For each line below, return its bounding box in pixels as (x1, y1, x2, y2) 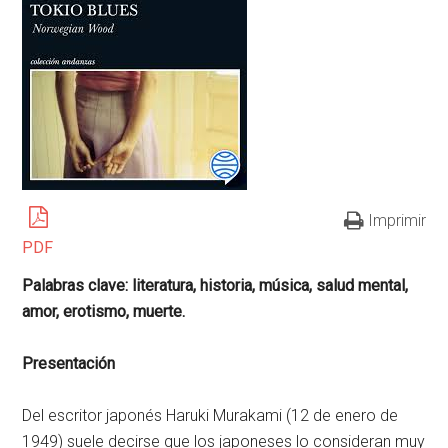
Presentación (22, 354, 116, 373)
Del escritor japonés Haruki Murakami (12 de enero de (22, 406, 399, 425)
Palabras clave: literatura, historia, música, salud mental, (22, 276, 409, 295)
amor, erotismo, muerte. (22, 302, 186, 321)
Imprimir (367, 211, 426, 230)
